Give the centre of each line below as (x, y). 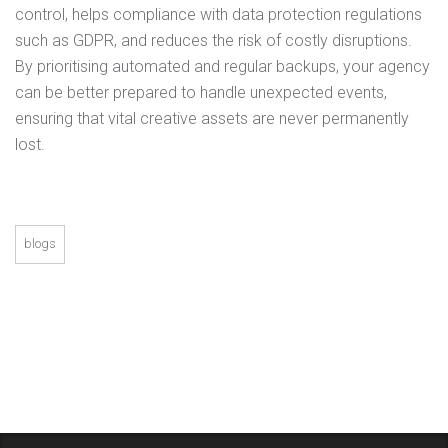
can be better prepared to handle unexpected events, (201, 92)
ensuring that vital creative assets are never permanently (212, 118)
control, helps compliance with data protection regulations (218, 14)
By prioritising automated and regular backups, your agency (222, 66)
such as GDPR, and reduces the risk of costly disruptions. (213, 40)
